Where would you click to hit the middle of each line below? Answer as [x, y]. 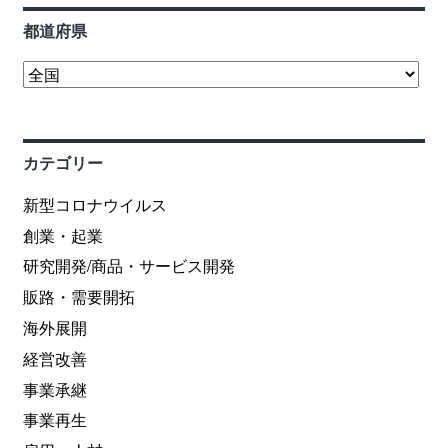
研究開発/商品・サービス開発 [128, 266]
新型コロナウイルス [94, 204]
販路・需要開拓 [78, 297]
